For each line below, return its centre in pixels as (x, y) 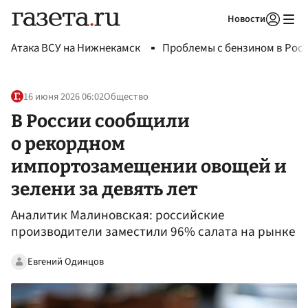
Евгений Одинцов (66, 261)
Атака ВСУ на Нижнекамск (76, 48)
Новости (246, 19)
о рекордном (68, 143)
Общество (126, 97)
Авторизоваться (217, 36)
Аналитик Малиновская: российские (118, 216)
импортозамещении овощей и (149, 166)
